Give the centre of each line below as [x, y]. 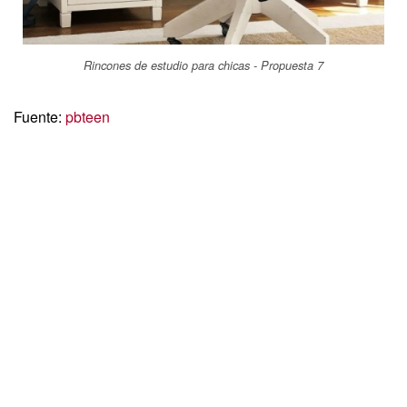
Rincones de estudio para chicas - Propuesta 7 [203, 66]
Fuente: [40, 117]
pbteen [88, 117]
